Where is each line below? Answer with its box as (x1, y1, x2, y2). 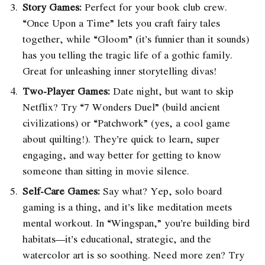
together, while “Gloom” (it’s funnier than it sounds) (22, 31, 249, 46)
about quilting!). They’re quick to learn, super (22, 131, 219, 146)
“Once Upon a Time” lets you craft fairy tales (22, 15, 220, 30)
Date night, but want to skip (110, 83, 234, 98)
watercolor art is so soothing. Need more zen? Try (22, 247, 244, 262)
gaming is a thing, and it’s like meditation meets (22, 199, 232, 214)
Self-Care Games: (22, 183, 100, 198)
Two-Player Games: (22, 83, 110, 98)
